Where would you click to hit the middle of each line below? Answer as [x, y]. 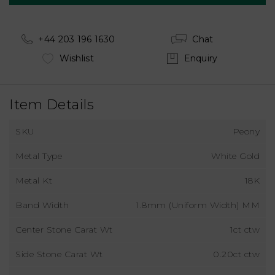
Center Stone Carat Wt [64, 229]
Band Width [42, 205]
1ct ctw [245, 229]
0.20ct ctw [236, 254]
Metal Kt [34, 180]
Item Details [52, 104]
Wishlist [76, 59]
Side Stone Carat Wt [59, 254]
